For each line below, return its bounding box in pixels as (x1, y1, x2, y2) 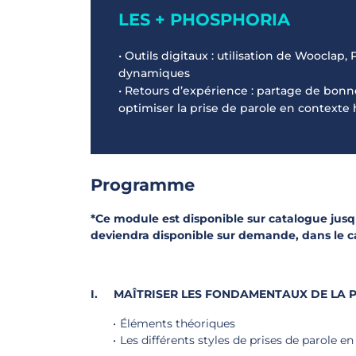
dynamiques (118, 66, 190, 80)
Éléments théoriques (120, 316, 235, 331)
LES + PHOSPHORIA (118, 10, 290, 29)
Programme (91, 175, 195, 195)
